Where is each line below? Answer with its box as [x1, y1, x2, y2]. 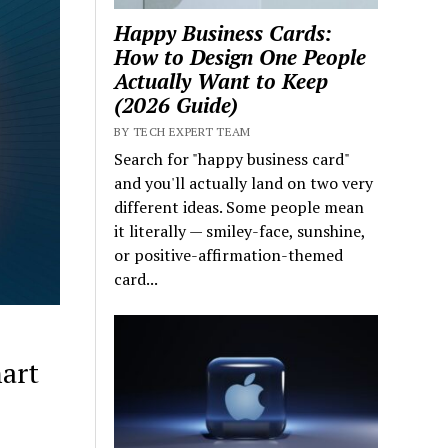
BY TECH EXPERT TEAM [114, 124, 251, 140]
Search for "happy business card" [114, 148, 350, 171]
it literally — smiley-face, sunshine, [114, 220, 366, 243]
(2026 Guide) [114, 91, 239, 120]
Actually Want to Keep [114, 67, 329, 96]
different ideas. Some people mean [114, 196, 365, 219]
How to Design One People [114, 43, 367, 72]
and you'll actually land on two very [114, 172, 374, 195]
